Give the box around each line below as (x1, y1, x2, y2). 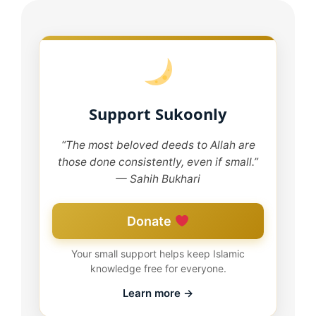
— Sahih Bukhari (116, 172, 200, 186)
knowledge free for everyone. (90, 262, 226, 275)
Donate (127, 214, 175, 229)
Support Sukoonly (89, 103, 227, 125)
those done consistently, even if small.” (58, 155, 258, 169)
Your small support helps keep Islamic (71, 248, 245, 260)
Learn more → (123, 286, 193, 300)
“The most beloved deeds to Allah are (61, 138, 255, 152)
